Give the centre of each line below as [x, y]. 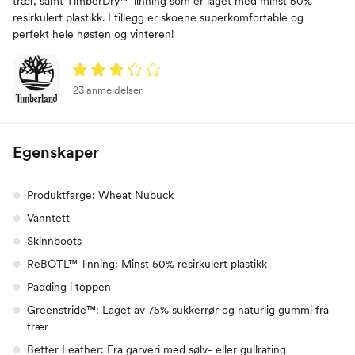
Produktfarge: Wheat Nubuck [100, 195]
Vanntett [48, 218]
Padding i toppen [69, 287]
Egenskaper [56, 153]
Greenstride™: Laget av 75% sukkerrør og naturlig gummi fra [178, 310]
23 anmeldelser [108, 90]
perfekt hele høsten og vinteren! [93, 34]
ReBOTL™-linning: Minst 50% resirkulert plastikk [147, 264]
